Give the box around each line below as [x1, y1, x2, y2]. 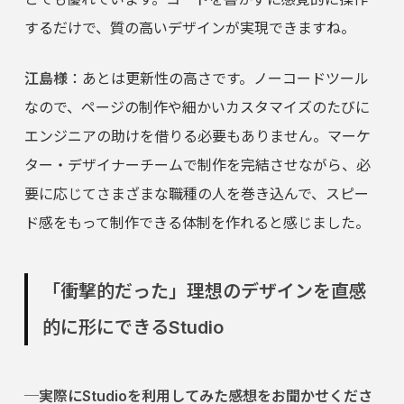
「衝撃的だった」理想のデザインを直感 [41, 280, 367, 303]
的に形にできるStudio [41, 317, 224, 339]
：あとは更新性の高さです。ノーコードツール [67, 69, 369, 88]
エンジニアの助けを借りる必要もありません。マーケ [23, 127, 371, 146]
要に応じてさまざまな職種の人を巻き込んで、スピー [23, 185, 369, 204]
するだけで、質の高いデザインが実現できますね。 [23, 19, 355, 38]
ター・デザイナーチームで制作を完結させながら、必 [23, 156, 371, 175]
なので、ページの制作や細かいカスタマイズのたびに [23, 98, 370, 117]
